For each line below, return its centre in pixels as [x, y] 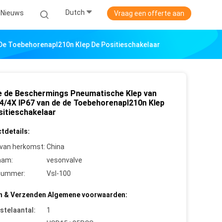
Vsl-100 [59, 173]
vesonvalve [64, 160]
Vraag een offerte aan [149, 13]
